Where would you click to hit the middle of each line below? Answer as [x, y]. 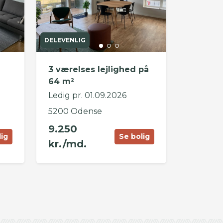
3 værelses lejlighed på [98, 70]
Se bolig [134, 136]
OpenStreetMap [137, 215]
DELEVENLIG [65, 40]
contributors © [179, 215]
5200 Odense [75, 111]
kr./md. [67, 144]
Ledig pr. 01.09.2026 [87, 96]
